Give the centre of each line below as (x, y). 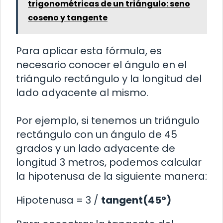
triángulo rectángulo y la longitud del (109, 79)
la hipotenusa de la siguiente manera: (111, 176)
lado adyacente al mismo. (82, 93)
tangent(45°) (136, 200)
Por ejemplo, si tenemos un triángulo (108, 121)
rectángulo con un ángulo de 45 (97, 135)
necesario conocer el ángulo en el (101, 65)
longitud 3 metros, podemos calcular (109, 163)
